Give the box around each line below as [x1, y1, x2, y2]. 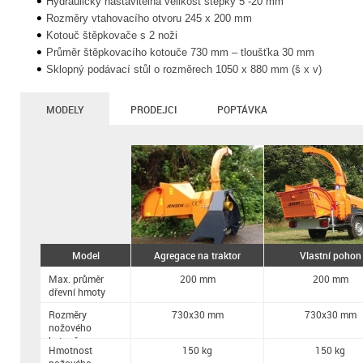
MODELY [46, 103, 83, 116]
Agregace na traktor [154, 249, 241, 262]
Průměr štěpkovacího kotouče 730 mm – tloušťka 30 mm [46, 46, 314, 58]
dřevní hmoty [49, 285, 105, 298]
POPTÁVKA [216, 103, 267, 116]
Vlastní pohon [299, 249, 361, 262]
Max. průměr [49, 272, 104, 285]
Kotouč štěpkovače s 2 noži [46, 29, 177, 41]
